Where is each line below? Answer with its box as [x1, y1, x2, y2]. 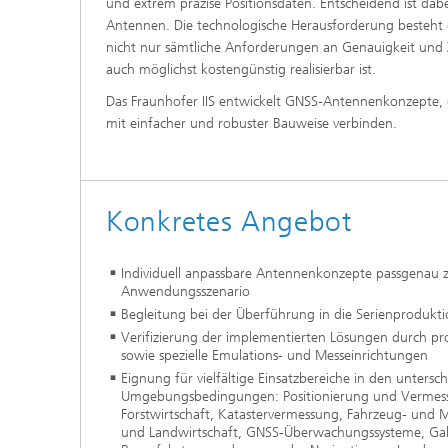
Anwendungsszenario [121, 283, 250, 300]
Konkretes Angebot [106, 205, 352, 238]
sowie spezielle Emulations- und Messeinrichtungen [121, 347, 428, 364]
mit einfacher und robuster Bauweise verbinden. [106, 115, 397, 132]
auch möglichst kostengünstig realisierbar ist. [106, 61, 376, 78]
